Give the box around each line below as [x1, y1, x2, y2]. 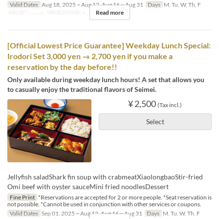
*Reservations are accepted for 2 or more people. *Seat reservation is [37, 194, 212, 201]
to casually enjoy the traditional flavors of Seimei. [7, 85, 156, 94]
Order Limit [49, 10, 79, 18]
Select [146, 117, 164, 126]
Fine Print [9, 194, 35, 201]
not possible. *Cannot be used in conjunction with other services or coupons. [7, 200, 201, 208]
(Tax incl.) [157, 101, 182, 109]
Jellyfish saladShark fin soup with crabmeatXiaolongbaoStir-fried [7, 173, 203, 181]
